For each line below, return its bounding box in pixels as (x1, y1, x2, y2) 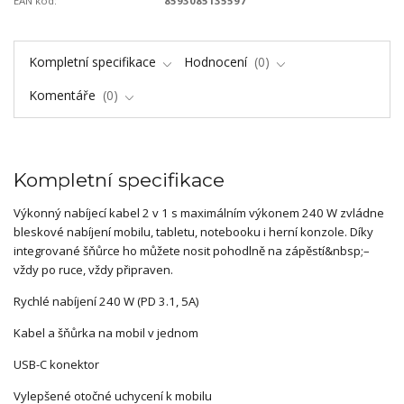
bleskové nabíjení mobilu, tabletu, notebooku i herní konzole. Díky (14, 223, 373, 240)
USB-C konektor (14, 355, 99, 372)
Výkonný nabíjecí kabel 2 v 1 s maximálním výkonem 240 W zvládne (14, 204, 384, 221)
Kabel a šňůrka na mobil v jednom (14, 324, 198, 341)
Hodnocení (184, 53, 251, 70)
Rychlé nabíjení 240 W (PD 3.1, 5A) (14, 292, 198, 309)
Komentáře (28, 86, 99, 104)
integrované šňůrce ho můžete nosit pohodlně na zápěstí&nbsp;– (14, 242, 370, 259)
